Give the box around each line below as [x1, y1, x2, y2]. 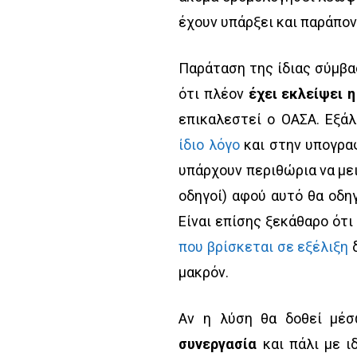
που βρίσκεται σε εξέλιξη [178, 237, 349, 255]
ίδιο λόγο [178, 135, 240, 153]
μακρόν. [178, 263, 229, 280]
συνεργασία [178, 335, 257, 352]
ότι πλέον [178, 84, 249, 102]
